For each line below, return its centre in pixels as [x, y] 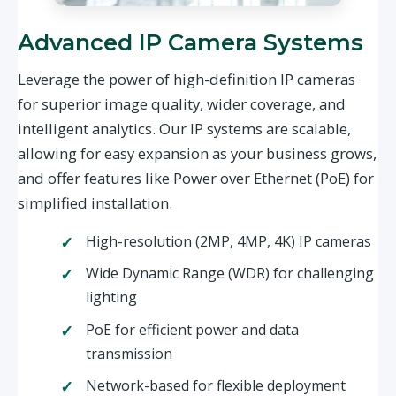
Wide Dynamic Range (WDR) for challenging [229, 274]
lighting [111, 297]
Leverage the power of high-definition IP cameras [187, 79]
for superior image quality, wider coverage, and [182, 103]
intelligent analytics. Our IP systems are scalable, [184, 128]
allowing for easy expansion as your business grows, [197, 153]
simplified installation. [95, 202]
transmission [129, 353]
